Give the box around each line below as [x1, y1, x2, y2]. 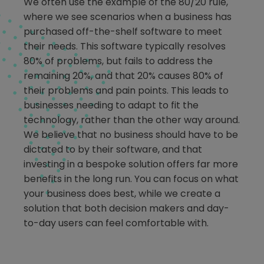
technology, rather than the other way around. [24, 113, 240, 127]
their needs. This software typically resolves [24, 39, 226, 54]
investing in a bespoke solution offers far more [24, 157, 238, 171]
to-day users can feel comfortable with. [24, 216, 209, 230]
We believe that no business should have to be [24, 128, 238, 142]
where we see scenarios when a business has [24, 10, 232, 24]
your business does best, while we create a [24, 187, 220, 201]
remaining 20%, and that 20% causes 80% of [24, 69, 223, 83]
